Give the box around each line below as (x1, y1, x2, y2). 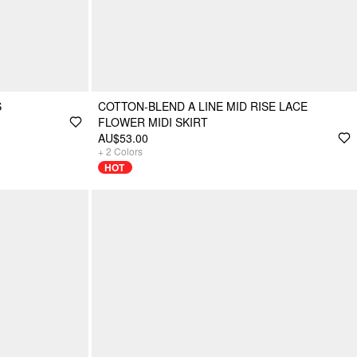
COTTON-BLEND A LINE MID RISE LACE (98, 97, 308, 114)
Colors (114, 143, 143, 158)
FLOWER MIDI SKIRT (98, 113, 208, 130)
